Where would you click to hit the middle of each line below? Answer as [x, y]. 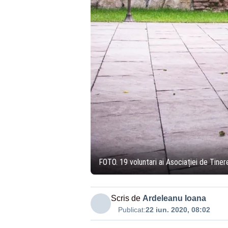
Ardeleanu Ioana [174, 198]
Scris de [125, 198]
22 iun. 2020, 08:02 [178, 210]
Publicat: [132, 210]
